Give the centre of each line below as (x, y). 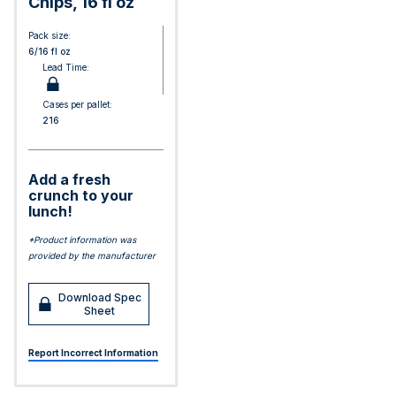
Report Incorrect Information (93, 353)
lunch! (50, 211)
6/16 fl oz (49, 51)
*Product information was (82, 240)
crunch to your (81, 195)
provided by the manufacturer (92, 255)
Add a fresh (69, 179)
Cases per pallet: (77, 104)
